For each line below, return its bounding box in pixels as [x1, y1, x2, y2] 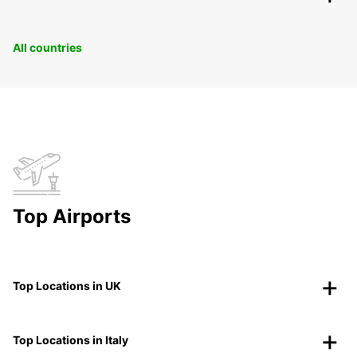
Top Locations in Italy [13, 333, 128, 347]
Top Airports [13, 205, 131, 229]
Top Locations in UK [13, 279, 121, 293]
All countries [13, 41, 82, 55]
